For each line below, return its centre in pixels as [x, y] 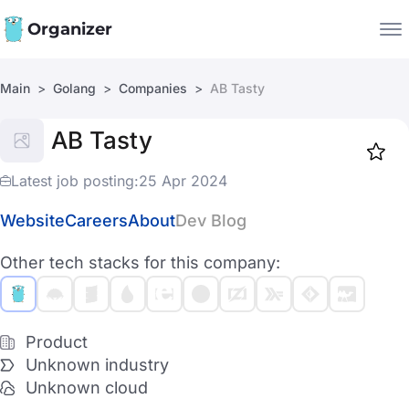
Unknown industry [97, 365]
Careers [96, 220]
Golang [74, 88]
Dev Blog [211, 220]
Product [57, 342]
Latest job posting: [75, 181]
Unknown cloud [87, 388]
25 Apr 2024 [183, 181]
